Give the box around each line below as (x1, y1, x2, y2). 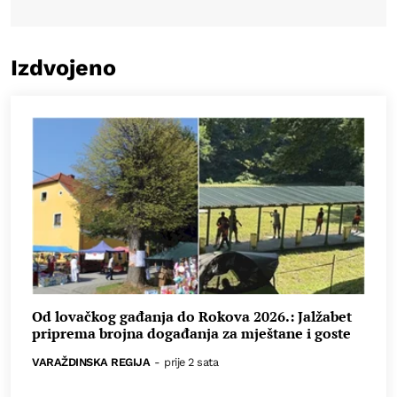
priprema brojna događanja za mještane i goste (32, 323, 351, 343)
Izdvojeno (11, 55, 116, 82)
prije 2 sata (164, 355, 219, 370)
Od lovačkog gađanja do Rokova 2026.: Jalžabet (32, 306, 352, 326)
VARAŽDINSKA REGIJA (32, 355, 150, 370)
